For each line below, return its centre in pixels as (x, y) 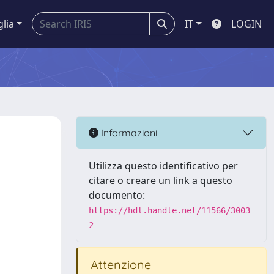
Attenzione (119, 265)
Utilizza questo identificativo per (163, 166)
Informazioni (128, 132)
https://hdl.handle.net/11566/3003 (169, 210)
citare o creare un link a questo (161, 180)
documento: (117, 195)
